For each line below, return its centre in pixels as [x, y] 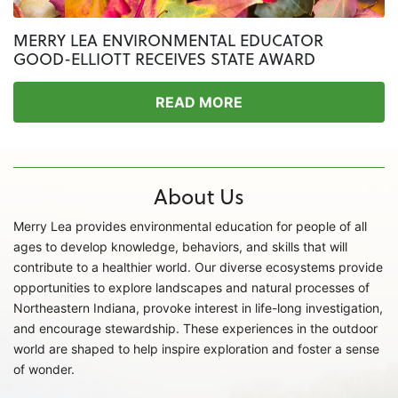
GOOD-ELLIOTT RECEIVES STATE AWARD [164, 59]
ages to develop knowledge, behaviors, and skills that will [180, 246]
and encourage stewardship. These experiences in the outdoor [195, 328]
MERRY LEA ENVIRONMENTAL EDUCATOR [168, 40]
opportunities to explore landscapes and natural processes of [191, 287]
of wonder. [44, 369]
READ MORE [199, 102]
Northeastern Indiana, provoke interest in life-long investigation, [198, 307]
